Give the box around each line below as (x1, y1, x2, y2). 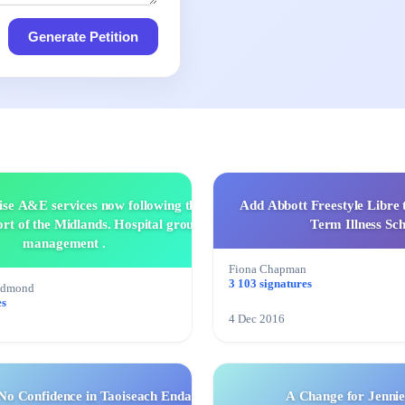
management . (23, 236, 106, 251)
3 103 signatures (229, 278, 312, 291)
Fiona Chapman (229, 263, 306, 277)
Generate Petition (28, 29, 138, 45)
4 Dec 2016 (229, 313, 285, 326)
